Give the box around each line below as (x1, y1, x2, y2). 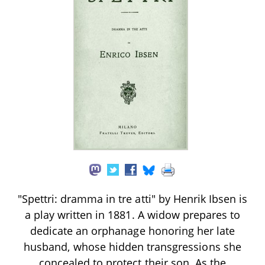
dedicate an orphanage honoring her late (30, 223, 235, 238)
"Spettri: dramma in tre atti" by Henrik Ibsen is (17, 191, 248, 206)
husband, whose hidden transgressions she (24, 239, 241, 254)
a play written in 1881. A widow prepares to (24, 207, 241, 222)
